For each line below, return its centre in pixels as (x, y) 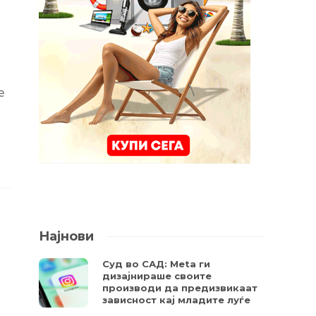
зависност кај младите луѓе (177, 300)
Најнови (67, 236)
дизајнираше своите (157, 276)
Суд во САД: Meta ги (157, 264)
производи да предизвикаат (180, 288)
